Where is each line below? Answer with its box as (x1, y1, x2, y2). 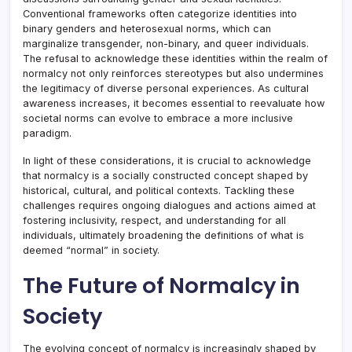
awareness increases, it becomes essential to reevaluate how (23, 97, 324, 110)
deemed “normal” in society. (23, 244, 159, 257)
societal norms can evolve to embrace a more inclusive (23, 112, 293, 125)
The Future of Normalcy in (23, 270, 300, 302)
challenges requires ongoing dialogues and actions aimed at (23, 200, 316, 212)
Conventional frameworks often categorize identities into (23, 8, 297, 20)
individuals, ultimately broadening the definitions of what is (23, 229, 304, 242)
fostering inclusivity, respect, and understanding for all (23, 214, 286, 227)
